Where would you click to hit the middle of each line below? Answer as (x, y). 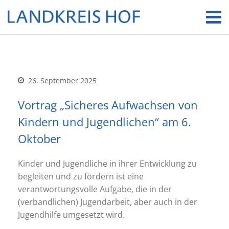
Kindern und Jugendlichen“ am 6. (105, 122)
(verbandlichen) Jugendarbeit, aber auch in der (108, 202)
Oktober (39, 139)
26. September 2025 (61, 81)
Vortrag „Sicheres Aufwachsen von (108, 105)
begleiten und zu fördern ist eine (81, 176)
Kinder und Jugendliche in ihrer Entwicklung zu (107, 164)
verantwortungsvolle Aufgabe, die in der (95, 189)
